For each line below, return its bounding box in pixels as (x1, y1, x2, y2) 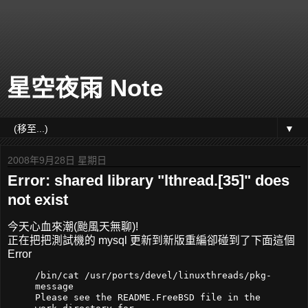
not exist (8, 191, 68, 208)
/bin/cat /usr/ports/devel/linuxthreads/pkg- (35, 269, 272, 280)
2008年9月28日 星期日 (8, 155, 107, 166)
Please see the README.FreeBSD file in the (35, 291, 261, 302)
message (35, 280, 74, 291)
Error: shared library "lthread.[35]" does (8, 172, 289, 189)
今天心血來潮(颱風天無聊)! (8, 220, 138, 232)
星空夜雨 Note (7, 75, 163, 101)
